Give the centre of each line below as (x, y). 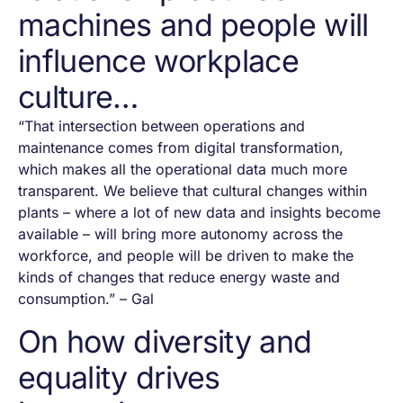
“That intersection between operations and (161, 126)
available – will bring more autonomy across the (180, 234)
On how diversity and (165, 342)
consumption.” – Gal (86, 299)
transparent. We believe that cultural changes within (193, 191)
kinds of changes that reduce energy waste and (179, 278)
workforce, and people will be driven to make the (186, 256)
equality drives (119, 378)
